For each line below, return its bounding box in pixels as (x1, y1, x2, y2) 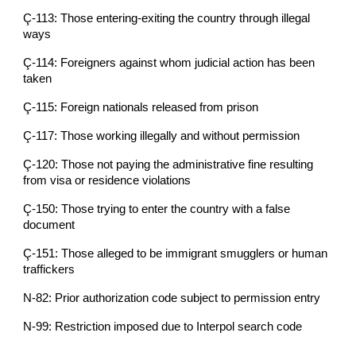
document (23, 218, 75, 231)
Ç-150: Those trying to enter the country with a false (23, 202, 291, 215)
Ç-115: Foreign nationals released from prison (23, 100, 259, 114)
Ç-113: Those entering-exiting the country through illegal (23, 11, 311, 25)
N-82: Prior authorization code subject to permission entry (23, 291, 321, 304)
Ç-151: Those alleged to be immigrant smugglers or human (23, 246, 328, 260)
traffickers (23, 262, 75, 276)
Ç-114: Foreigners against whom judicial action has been (23, 56, 315, 69)
